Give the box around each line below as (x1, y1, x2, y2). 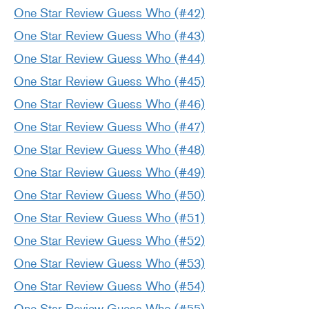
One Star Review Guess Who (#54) (14, 279, 205, 295)
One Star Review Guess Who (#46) (14, 97, 205, 112)
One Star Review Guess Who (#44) (14, 51, 205, 67)
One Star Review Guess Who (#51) (14, 210, 205, 226)
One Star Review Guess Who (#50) (14, 188, 205, 203)
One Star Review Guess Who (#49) (14, 165, 205, 181)
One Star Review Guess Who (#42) (14, 6, 205, 21)
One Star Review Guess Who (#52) (14, 233, 205, 249)
